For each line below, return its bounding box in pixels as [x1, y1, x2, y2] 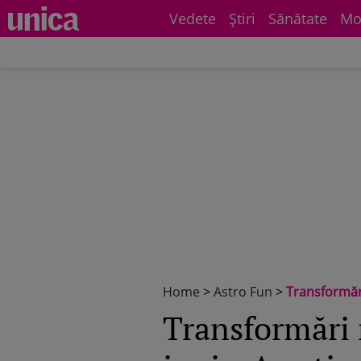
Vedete [169, 9, 216, 28]
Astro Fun [214, 283, 272, 301]
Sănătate [268, 9, 327, 28]
